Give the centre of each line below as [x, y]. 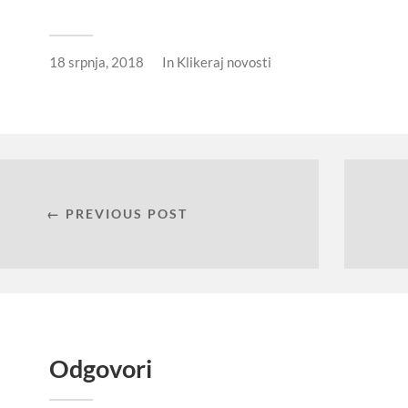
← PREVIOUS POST [117, 213]
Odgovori [101, 368]
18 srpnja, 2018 [97, 61]
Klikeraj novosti [224, 61]
